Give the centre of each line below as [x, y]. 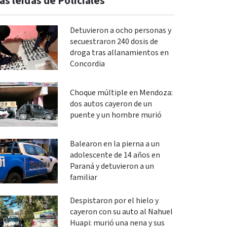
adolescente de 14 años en [115, 155]
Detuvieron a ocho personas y [120, 31]
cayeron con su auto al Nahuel [121, 212]
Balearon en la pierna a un [115, 144]
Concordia [87, 64]
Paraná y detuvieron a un [112, 166]
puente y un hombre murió [116, 115]
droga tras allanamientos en [119, 53]
